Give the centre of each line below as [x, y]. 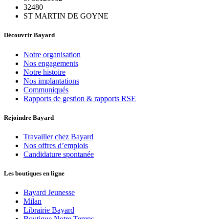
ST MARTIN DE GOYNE [66, 16]
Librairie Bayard [49, 210]
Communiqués [46, 89]
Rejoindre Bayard [29, 117]
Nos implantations [51, 81]
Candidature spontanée [59, 154]
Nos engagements [51, 63]
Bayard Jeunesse [49, 193]
